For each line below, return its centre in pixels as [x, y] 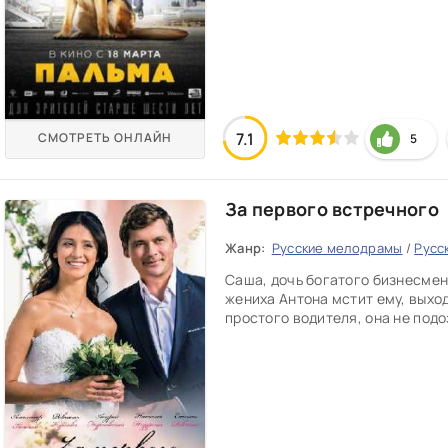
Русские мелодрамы [337, 248]
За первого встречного [332, 209]
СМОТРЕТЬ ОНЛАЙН [105, 137]
